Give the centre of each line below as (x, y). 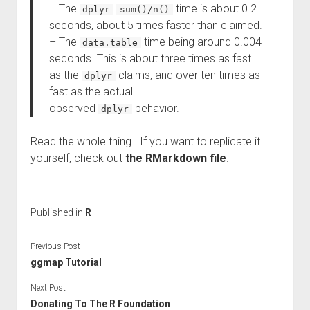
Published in (57, 212)
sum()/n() (145, 9)
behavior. (156, 108)
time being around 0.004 (202, 42)
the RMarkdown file (175, 158)
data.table (110, 43)
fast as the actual (91, 92)
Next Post (48, 288)
